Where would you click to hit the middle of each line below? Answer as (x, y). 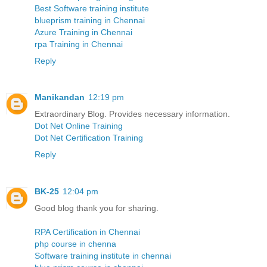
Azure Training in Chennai (83, 32)
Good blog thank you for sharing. (97, 208)
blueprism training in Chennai (90, 20)
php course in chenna (75, 244)
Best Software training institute (92, 8)
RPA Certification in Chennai (87, 232)
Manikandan (60, 97)
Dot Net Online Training (79, 126)
